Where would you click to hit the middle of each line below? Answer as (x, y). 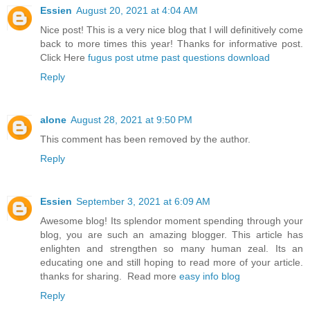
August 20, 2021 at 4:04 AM (137, 10)
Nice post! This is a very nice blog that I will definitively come (172, 29)
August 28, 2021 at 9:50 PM (131, 119)
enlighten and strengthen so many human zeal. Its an (172, 248)
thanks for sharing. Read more (110, 276)
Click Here (64, 57)
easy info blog (210, 276)
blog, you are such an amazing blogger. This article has (172, 234)
